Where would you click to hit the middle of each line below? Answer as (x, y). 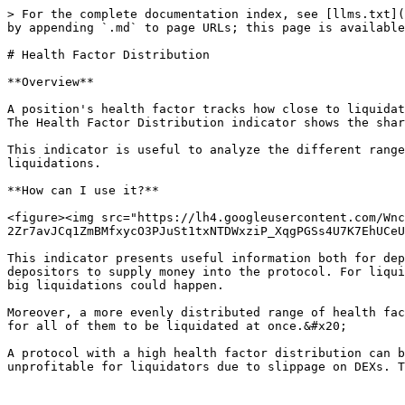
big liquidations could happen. (116, 285)
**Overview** (51, 82)
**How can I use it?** (83, 190)
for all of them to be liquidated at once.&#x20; (177, 326)
